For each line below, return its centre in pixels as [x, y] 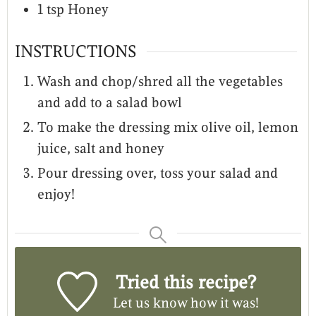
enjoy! [56, 194]
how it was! [223, 303]
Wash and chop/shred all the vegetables [160, 81]
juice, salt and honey [101, 148]
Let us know [150, 303]
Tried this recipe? [186, 282]
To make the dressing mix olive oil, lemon [168, 127]
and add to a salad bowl [110, 102]
